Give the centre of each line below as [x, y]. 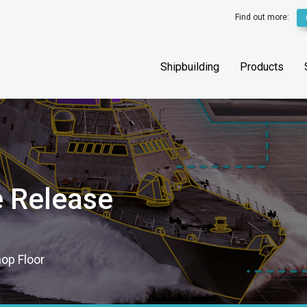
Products [262, 67]
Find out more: [263, 17]
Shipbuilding [190, 67]
